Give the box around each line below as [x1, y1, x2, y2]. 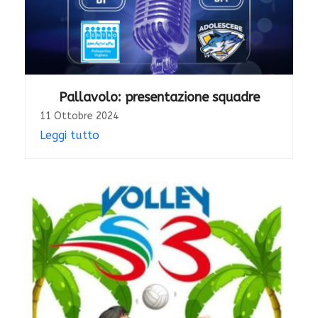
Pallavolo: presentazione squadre [58, 89, 260, 105]
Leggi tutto [39, 128, 99, 142]
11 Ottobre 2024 [39, 109, 119, 122]
